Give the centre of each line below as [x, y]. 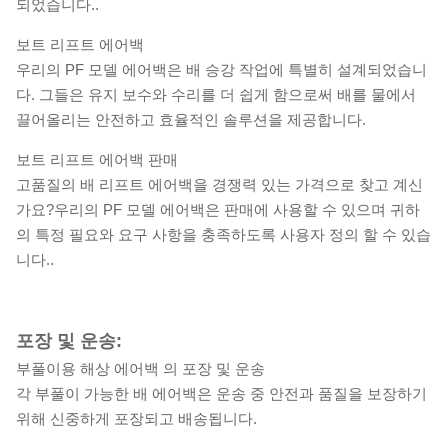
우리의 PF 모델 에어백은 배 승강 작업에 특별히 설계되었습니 [221, 69]
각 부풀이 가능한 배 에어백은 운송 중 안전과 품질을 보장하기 [221, 393]
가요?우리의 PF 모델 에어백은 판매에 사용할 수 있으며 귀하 [218, 209]
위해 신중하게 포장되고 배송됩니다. [136, 418]
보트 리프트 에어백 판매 [97, 159]
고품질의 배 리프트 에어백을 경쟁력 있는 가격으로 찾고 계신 [219, 184]
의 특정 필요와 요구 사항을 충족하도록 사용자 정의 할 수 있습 [223, 234]
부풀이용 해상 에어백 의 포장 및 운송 [140, 368]
